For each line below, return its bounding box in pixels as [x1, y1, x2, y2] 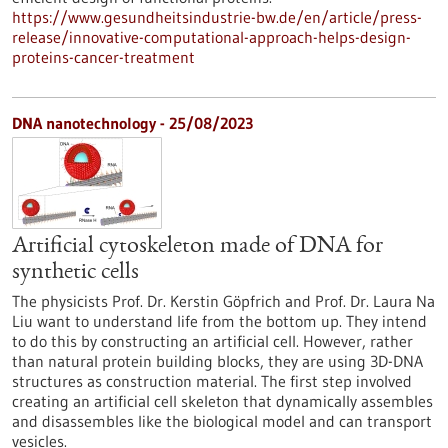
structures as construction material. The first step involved [12, 371, 412, 391]
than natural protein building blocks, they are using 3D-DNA [12, 351, 423, 371]
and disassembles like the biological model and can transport [12, 411, 432, 431]
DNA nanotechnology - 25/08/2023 [12, 113, 253, 133]
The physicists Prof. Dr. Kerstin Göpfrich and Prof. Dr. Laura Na [12, 291, 435, 311]
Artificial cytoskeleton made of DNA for [12, 235, 383, 259]
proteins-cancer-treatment [12, 47, 195, 67]
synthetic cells [12, 261, 139, 285]
